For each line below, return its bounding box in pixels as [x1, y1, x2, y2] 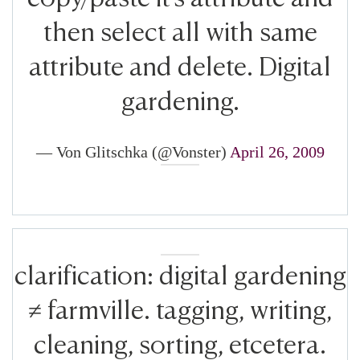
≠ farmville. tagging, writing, [28, 288, 332, 325]
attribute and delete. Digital [29, 44, 331, 82]
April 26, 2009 [229, 143, 325, 162]
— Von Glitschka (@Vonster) [35, 143, 230, 162]
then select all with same [43, 10, 317, 47]
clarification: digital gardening [14, 253, 346, 291]
